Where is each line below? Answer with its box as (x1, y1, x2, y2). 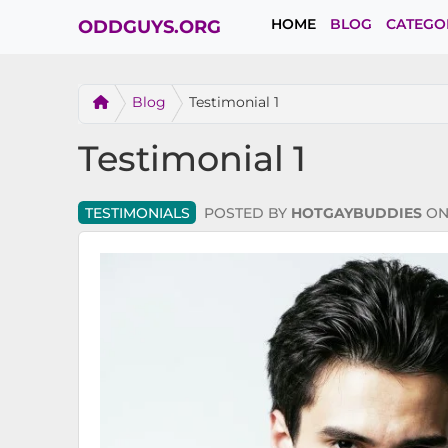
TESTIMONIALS (84, 203, 190, 222)
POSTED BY (203, 203, 291, 222)
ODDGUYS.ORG (77, 16, 221, 37)
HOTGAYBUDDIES (290, 203, 422, 222)
